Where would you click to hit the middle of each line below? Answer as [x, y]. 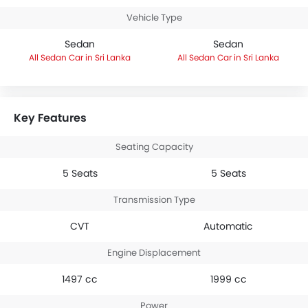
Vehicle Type [154, 18]
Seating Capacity [154, 147]
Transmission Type [154, 200]
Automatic [228, 226]
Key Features [50, 118]
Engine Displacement [154, 253]
